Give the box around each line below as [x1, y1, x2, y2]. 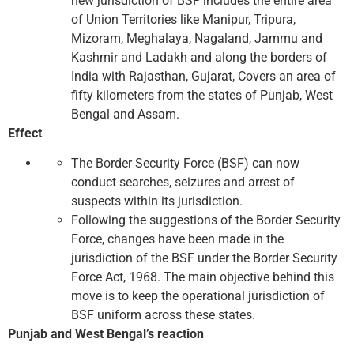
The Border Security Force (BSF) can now [71, 156, 299, 171]
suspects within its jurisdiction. [71, 194, 243, 209]
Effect [8, 125, 42, 141]
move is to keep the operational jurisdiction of [71, 288, 325, 304]
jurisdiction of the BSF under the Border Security [71, 250, 337, 266]
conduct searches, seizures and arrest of [71, 175, 295, 190]
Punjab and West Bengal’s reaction [8, 326, 204, 342]
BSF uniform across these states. [71, 307, 255, 323]
